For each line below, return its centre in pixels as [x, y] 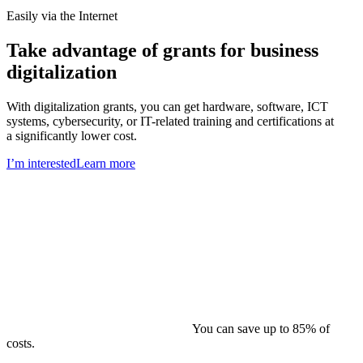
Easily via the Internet [62, 15]
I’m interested [41, 163]
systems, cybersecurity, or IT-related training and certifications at [170, 121]
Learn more [106, 163]
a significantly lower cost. [72, 135]
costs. [21, 343]
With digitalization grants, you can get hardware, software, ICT [167, 106]
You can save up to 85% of [261, 328]
